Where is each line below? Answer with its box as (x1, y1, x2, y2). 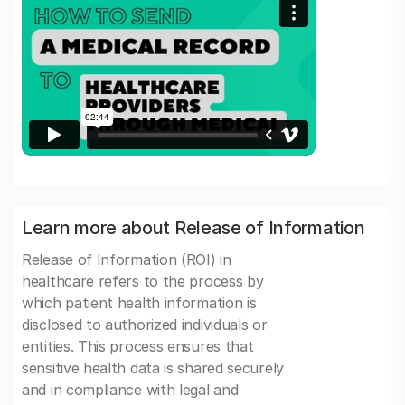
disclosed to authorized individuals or (22, 316, 268, 334)
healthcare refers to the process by (22, 272, 264, 291)
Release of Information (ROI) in (22, 250, 231, 269)
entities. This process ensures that (22, 337, 254, 356)
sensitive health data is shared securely (22, 359, 284, 378)
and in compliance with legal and (22, 381, 239, 400)
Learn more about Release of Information (22, 217, 365, 240)
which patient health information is (22, 294, 257, 313)
